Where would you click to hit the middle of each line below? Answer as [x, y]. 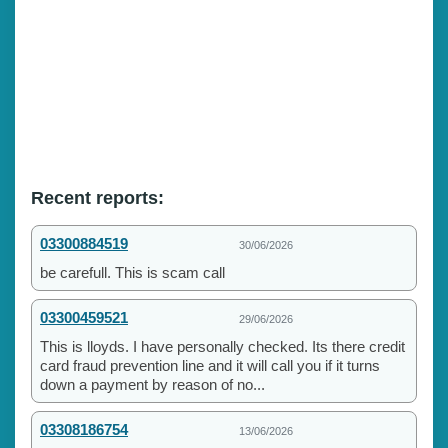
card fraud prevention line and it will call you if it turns [210, 365]
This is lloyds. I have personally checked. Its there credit [222, 346]
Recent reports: [97, 197]
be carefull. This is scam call [132, 272]
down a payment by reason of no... [152, 384]
